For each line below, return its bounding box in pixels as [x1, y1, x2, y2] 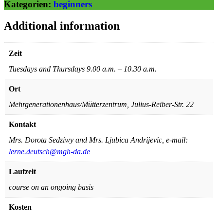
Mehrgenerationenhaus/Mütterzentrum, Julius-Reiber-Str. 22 [9, 100, 194, 109]
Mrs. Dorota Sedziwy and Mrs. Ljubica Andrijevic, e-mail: [9, 136, 188, 145]
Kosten [9, 203, 32, 212]
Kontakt [9, 120, 36, 129]
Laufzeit [9, 167, 36, 176]
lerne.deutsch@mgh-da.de [9, 147, 90, 156]
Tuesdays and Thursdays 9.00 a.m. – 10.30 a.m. [9, 65, 157, 73]
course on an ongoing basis [9, 183, 93, 192]
